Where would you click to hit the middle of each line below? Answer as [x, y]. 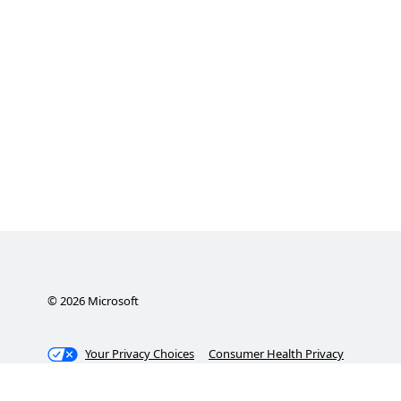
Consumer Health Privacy [277, 354]
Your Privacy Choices [140, 354]
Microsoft [111, 301]
